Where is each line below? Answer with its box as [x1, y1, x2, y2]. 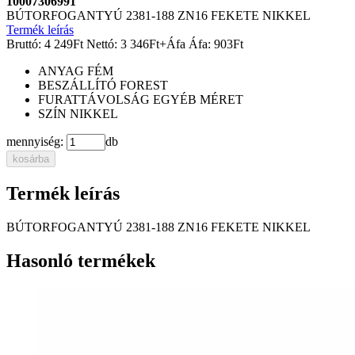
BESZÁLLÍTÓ [38, 78, 116, 92]
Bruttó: [6, 36, 41, 51]
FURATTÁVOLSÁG [38, 92, 150, 106]
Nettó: [86, 36, 117, 51]
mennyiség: [6, 134, 63, 148]
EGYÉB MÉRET [153, 92, 243, 106]
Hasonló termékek [6, 250, 155, 271]
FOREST [120, 78, 168, 92]
